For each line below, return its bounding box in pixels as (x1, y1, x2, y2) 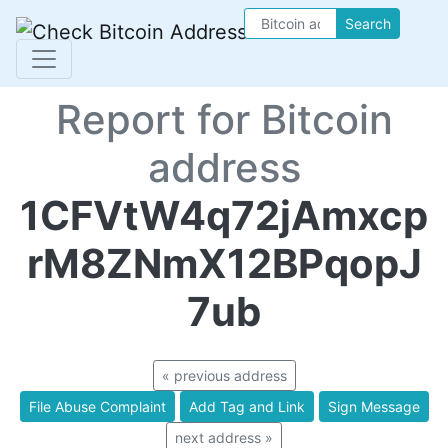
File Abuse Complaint (28, 398, 166, 415)
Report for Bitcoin (55, 95, 393, 144)
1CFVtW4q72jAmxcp (20, 191, 428, 240)
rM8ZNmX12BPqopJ (26, 239, 422, 288)
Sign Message (327, 398, 420, 415)
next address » (175, 429, 273, 446)
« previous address (161, 367, 287, 384)
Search (345, 15, 391, 32)
